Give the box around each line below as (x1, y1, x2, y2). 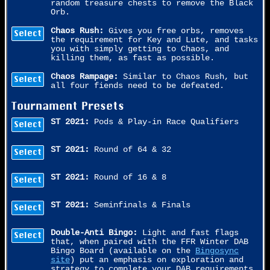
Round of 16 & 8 (89, 172, 166, 182)
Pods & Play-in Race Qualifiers (89, 117, 239, 127)
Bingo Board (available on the (51, 246, 195, 256)
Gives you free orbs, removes (104, 27, 243, 36)
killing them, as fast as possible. (51, 54, 215, 63)
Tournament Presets (11, 99, 124, 113)
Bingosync (195, 246, 239, 256)
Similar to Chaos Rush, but (118, 72, 248, 82)
